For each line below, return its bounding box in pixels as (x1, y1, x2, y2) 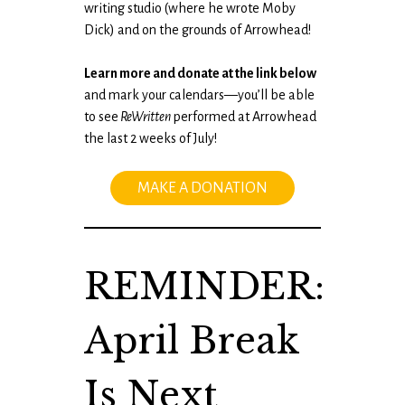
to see (84, 108, 119, 124)
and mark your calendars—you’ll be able (84, 87, 316, 102)
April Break (84, 317, 300, 363)
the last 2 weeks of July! (84, 130, 218, 146)
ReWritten (118, 108, 172, 124)
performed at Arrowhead (171, 108, 317, 124)
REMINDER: (84, 263, 325, 309)
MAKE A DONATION (137, 179, 268, 196)
